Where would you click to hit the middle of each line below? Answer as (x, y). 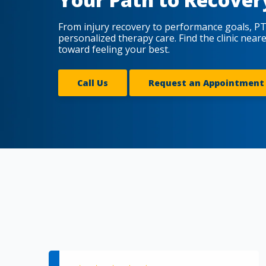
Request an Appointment (206, 83)
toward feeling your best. (114, 50)
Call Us (93, 83)
